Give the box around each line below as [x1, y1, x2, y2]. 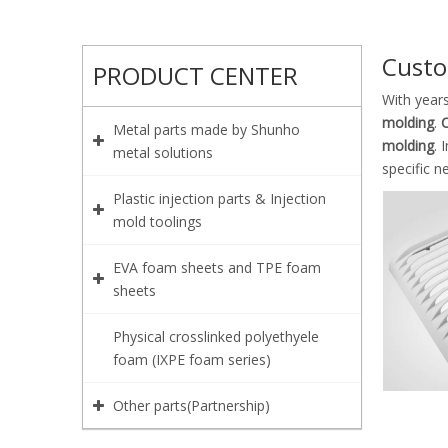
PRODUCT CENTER [93, 59, 298, 92]
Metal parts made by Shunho [113, 120, 300, 139]
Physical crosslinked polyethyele [113, 327, 319, 346]
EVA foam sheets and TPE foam [113, 258, 321, 277]
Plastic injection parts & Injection [113, 189, 326, 208]
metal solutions [113, 143, 213, 162]
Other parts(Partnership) [113, 396, 270, 415]
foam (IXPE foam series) [113, 350, 271, 369]
